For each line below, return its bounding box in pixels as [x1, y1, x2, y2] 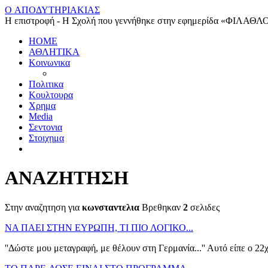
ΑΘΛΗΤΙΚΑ [29, 47, 80, 57]
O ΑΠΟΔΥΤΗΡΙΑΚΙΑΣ [5, 5, 100, 15]
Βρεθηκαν [139, 202, 183, 212]
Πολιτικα [29, 79, 63, 89]
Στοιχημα [29, 133, 64, 143]
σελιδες [188, 202, 220, 212]
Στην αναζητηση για [5, 202, 82, 212]
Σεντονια [29, 122, 62, 132]
